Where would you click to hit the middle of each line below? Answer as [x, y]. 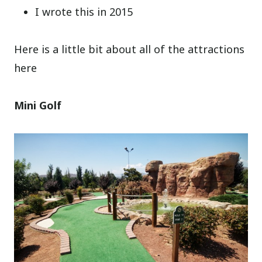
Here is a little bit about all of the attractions [130, 49]
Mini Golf [38, 105]
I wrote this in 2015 [84, 11]
